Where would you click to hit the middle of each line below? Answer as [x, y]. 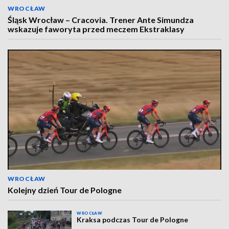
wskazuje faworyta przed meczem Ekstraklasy [96, 29]
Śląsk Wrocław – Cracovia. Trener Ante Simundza [101, 20]
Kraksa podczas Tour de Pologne [133, 220]
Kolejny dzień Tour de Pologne [65, 190]
